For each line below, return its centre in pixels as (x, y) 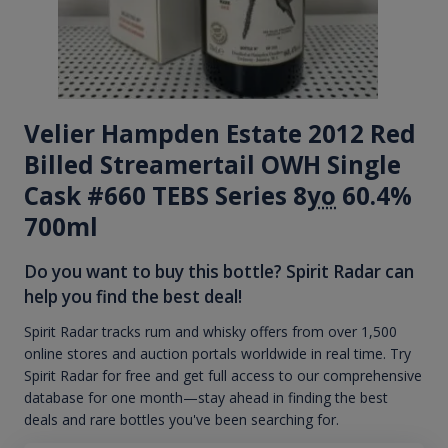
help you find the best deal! (133, 297)
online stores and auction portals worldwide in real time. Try (217, 354)
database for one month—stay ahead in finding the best (206, 398)
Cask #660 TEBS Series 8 (165, 195)
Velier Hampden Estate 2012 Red (220, 133)
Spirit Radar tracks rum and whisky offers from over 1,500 (210, 332)
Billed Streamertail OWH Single (212, 164)
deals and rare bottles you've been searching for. (181, 420)
